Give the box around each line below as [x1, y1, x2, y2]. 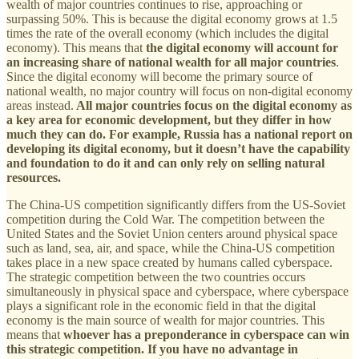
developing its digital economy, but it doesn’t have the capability [6, 141, 350, 155]
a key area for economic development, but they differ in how [6, 112, 332, 127]
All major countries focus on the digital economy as [74, 98, 352, 112]
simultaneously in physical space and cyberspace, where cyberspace [6, 284, 349, 298]
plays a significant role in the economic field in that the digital [6, 298, 316, 313]
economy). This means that [6, 40, 146, 54]
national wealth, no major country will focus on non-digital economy [6, 83, 353, 98]
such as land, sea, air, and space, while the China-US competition [6, 240, 335, 255]
